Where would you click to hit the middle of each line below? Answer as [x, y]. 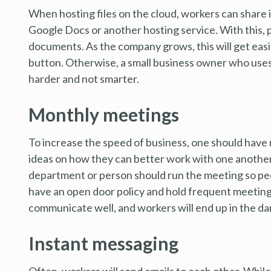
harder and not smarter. [84, 78]
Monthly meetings [104, 114]
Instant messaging [103, 243]
